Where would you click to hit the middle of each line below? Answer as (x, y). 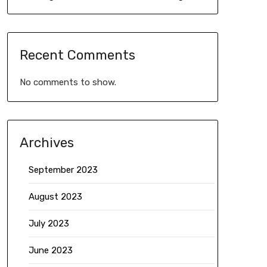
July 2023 (49, 224)
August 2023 (55, 197)
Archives (46, 143)
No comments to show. (68, 83)
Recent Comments (77, 55)
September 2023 (63, 170)
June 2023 (50, 251)
